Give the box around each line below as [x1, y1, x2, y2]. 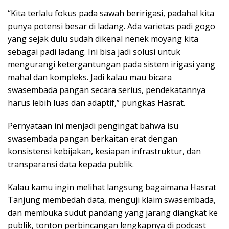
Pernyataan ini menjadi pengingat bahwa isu [8, 120, 178, 131]
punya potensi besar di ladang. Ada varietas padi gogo [8, 20, 215, 32]
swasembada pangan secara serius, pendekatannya [8, 84, 205, 96]
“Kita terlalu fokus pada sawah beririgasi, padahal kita [8, 7, 214, 19]
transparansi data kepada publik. [8, 158, 134, 170]
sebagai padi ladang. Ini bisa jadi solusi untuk [8, 45, 180, 57]
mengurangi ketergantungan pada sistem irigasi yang [8, 58, 215, 70]
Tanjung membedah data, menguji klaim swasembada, [8, 194, 216, 205]
